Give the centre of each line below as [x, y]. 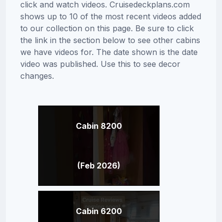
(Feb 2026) [99, 165]
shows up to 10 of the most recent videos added [111, 16]
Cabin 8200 [99, 126]
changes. [37, 76]
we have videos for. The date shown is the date [109, 52]
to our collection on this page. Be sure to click [107, 28]
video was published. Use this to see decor [100, 64]
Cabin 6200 [99, 211]
